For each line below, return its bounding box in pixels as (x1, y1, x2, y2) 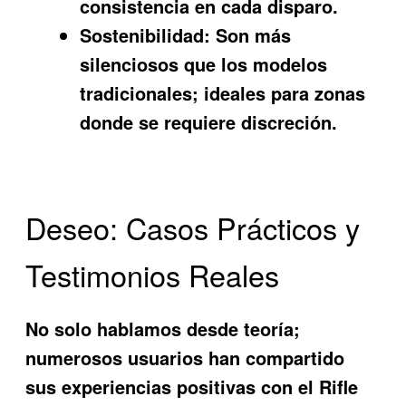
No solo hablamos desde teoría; (25, 314, 301, 342)
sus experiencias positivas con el (25, 372, 320, 400)
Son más (210, 22, 292, 49)
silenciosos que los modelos (80, 51, 328, 78)
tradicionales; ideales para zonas (80, 80, 366, 107)
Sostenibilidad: (80, 22, 211, 49)
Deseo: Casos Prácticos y (25, 207, 361, 249)
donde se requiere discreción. (80, 109, 338, 136)
